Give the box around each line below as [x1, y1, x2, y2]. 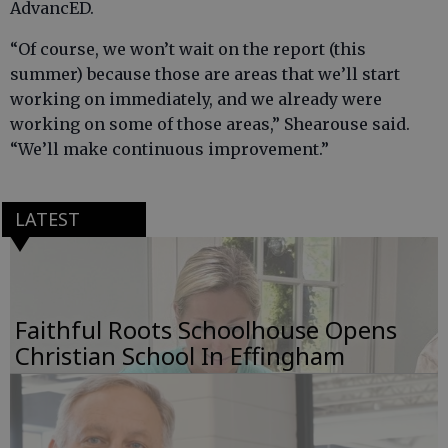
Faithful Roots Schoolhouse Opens [15, 313, 397, 347]
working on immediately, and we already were [10, 89, 382, 110]
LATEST [14, 207, 80, 232]
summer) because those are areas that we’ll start [10, 64, 400, 85]
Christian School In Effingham [15, 339, 345, 373]
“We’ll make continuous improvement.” [10, 139, 329, 160]
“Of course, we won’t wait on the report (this [10, 39, 366, 60]
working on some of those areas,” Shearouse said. [10, 114, 410, 135]
